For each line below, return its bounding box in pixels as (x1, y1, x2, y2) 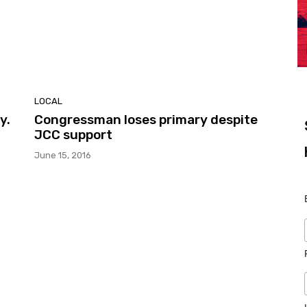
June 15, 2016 (34, 150, 91, 161)
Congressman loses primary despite (34, 112, 258, 128)
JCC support (34, 127, 112, 143)
